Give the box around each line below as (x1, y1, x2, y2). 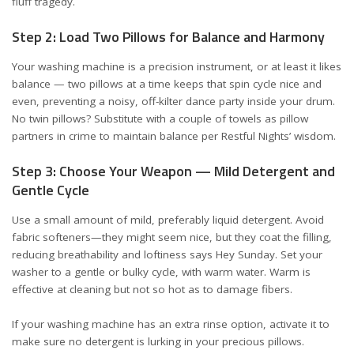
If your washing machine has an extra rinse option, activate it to (12, 317, 330, 331)
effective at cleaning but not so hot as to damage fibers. (12, 281, 292, 296)
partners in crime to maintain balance (12, 128, 201, 143)
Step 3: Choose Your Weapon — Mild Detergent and (12, 160, 335, 182)
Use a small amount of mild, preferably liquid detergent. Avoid (12, 212, 324, 227)
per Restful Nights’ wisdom (201, 128, 333, 143)
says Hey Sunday (190, 247, 275, 262)
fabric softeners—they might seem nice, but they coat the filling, (12, 229, 332, 244)
